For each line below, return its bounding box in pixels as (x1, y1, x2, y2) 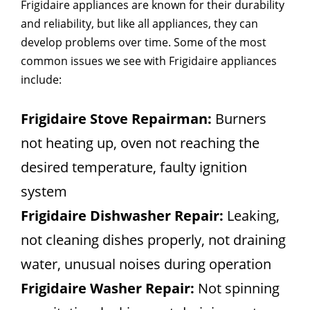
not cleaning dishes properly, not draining (21, 230, 286, 249)
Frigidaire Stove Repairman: (21, 109, 212, 128)
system (21, 181, 67, 201)
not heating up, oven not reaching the (21, 133, 259, 152)
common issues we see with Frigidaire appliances (21, 53, 277, 69)
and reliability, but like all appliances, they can (21, 15, 258, 31)
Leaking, (224, 206, 280, 225)
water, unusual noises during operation (21, 254, 271, 273)
